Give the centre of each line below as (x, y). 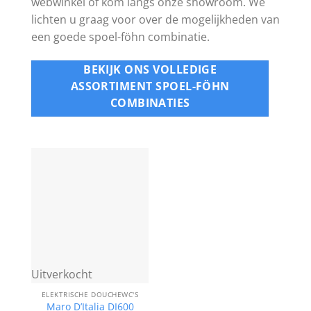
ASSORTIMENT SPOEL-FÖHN (150, 86)
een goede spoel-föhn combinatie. (120, 36)
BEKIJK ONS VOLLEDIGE (150, 69)
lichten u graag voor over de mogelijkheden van (155, 19)
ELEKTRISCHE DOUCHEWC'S (90, 295)
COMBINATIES (150, 102)
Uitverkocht (61, 274)
